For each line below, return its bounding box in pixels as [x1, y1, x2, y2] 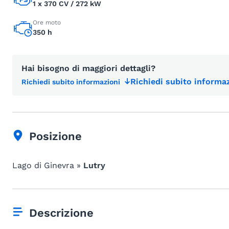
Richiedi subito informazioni [21, 78, 120, 86]
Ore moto [33, 19, 61, 26]
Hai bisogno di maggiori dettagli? [21, 63, 155, 73]
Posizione [29, 130, 82, 143]
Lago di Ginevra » [12, 161, 83, 170]
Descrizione [29, 207, 94, 219]
